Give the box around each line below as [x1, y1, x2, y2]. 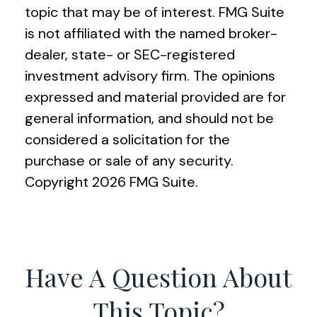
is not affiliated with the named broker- [25, 23, 277, 42]
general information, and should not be [25, 108, 274, 127]
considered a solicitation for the [25, 129, 230, 149]
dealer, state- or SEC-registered [25, 45, 235, 64]
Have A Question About [25, 259, 292, 294]
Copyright [25, 172, 92, 191]
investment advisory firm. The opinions [25, 66, 275, 85]
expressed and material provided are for [25, 87, 286, 106]
